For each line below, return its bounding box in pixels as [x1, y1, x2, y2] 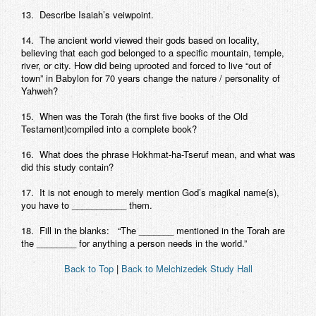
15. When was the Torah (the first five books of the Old [21, 109, 248, 123]
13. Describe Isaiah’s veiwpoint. [21, 7, 154, 21]
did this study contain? [21, 159, 114, 174]
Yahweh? [21, 83, 58, 97]
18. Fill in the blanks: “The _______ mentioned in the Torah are [21, 223, 285, 237]
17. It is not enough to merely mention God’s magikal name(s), [21, 185, 279, 199]
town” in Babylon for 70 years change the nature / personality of [21, 71, 280, 85]
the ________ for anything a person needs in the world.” [21, 236, 247, 250]
